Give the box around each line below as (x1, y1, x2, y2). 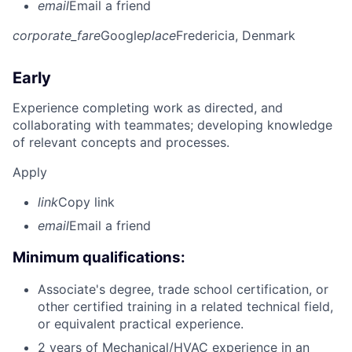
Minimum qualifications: (13, 247, 185, 266)
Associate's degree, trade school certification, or (38, 281, 328, 298)
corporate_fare (13, 27, 101, 43)
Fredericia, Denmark (176, 27, 295, 43)
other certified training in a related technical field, (38, 299, 333, 315)
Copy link (58, 193, 115, 210)
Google (101, 27, 144, 43)
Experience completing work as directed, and (13, 99, 283, 115)
